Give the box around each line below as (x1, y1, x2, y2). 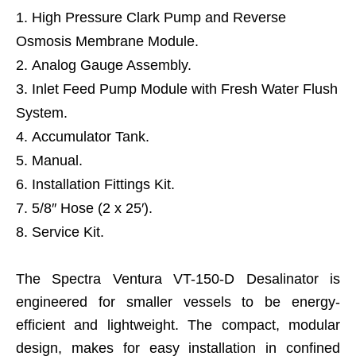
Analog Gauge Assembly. (32, 57, 192, 73)
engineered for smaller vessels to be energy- (16, 294, 340, 310)
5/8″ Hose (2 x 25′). (32, 200, 153, 216)
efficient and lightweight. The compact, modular (16, 317, 340, 333)
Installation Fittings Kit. (32, 176, 175, 192)
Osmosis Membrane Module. (16, 33, 199, 49)
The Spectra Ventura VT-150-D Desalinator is (16, 271, 340, 287)
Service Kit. (32, 224, 104, 240)
